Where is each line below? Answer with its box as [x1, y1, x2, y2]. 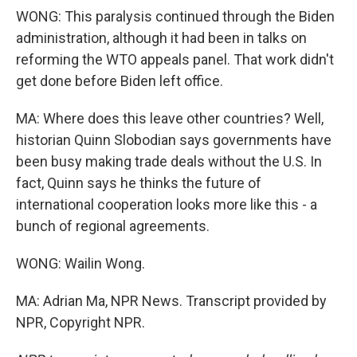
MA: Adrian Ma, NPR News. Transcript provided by [16, 292, 327, 309]
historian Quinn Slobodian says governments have [16, 131, 331, 148]
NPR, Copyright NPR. [16, 314, 145, 331]
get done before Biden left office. [16, 73, 223, 89]
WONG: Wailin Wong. [16, 255, 145, 272]
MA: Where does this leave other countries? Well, [16, 110, 324, 127]
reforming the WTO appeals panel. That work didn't [16, 51, 334, 68]
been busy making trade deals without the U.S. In [16, 153, 322, 170]
